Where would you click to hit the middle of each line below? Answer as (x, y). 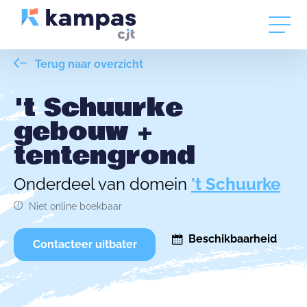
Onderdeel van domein (102, 184)
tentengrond (105, 156)
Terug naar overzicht (88, 64)
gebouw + (83, 132)
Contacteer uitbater (85, 244)
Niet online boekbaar (75, 206)
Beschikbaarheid (233, 239)
